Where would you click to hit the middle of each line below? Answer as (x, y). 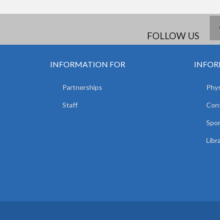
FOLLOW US (173, 36)
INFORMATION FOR (88, 64)
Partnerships (82, 87)
